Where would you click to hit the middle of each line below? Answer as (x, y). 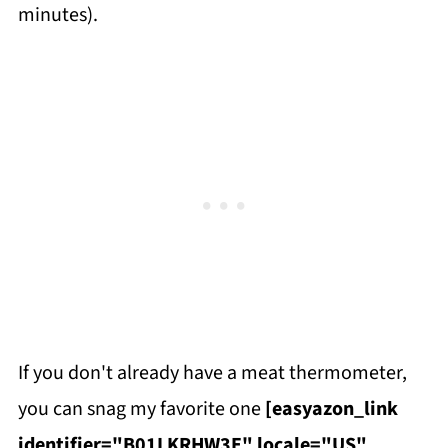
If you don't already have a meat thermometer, (212, 372)
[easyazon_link (331, 408)
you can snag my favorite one (141, 408)
